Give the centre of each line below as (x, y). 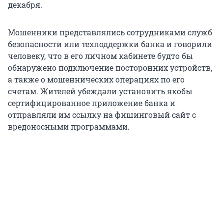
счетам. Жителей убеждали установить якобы (100, 91)
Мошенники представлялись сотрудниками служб (110, 32)
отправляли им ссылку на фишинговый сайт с (102, 115)
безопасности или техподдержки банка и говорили (110, 44)
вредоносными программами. (69, 127)
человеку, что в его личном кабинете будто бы (100, 56)
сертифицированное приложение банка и (92, 103)
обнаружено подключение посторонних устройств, (110, 68)
